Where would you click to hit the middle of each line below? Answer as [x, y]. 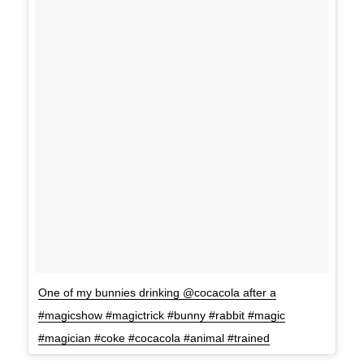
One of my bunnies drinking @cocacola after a [158, 293]
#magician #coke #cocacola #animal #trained [154, 338]
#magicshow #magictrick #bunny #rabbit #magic [162, 316]
